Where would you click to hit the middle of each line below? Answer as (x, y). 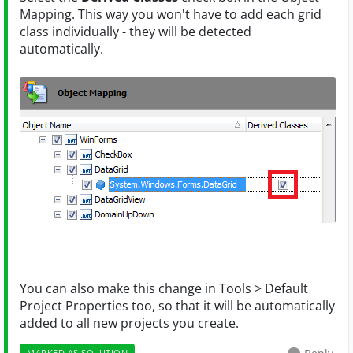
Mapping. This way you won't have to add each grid (171, 15)
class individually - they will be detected (136, 32)
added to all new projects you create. (129, 323)
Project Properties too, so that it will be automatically (177, 306)
